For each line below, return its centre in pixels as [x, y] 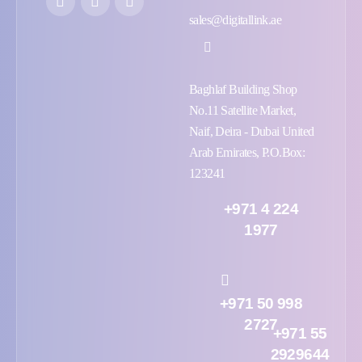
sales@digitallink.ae [235, 20]
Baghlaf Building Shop [243, 90]
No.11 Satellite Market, [243, 111]
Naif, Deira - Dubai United [252, 132]
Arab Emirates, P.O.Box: [247, 153]
